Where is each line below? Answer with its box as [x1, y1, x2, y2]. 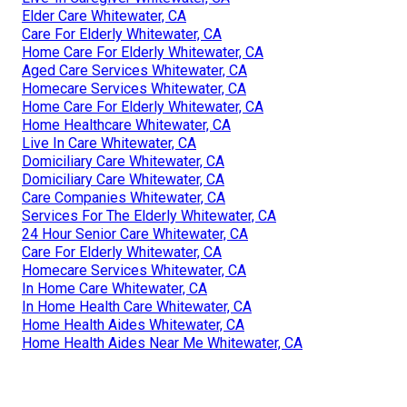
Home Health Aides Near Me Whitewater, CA [22, 334, 303, 352]
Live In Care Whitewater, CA [22, 134, 196, 153]
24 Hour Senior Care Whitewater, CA [22, 225, 248, 243]
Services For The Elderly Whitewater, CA [22, 207, 276, 225]
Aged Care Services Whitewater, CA [22, 62, 247, 80]
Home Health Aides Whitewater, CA [22, 316, 244, 334]
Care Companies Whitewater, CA [22, 189, 225, 207]
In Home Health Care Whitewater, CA [22, 298, 252, 316]
